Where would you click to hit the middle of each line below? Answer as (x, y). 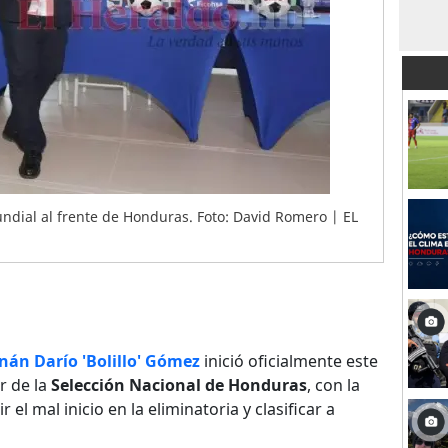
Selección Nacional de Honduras (179, 385)
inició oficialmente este (291, 361)
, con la (333, 385)
